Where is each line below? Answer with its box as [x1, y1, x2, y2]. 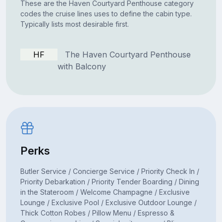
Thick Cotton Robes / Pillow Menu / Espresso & [20, 208, 174, 217]
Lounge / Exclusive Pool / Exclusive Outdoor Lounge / [20, 198, 197, 207]
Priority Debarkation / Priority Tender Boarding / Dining [20, 177, 199, 186]
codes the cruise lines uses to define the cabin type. [20, 9, 192, 18]
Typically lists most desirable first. [20, 19, 129, 28]
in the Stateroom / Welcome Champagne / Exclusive [20, 187, 190, 196]
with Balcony [57, 61, 106, 71]
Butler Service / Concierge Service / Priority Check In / [20, 166, 199, 175]
